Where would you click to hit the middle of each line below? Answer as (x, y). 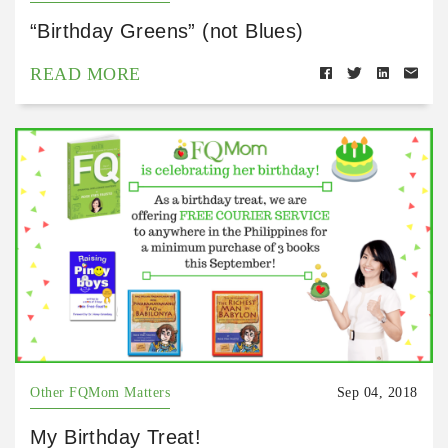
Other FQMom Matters (100, 392)
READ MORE (85, 73)
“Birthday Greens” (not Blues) (167, 30)
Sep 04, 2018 (377, 392)
